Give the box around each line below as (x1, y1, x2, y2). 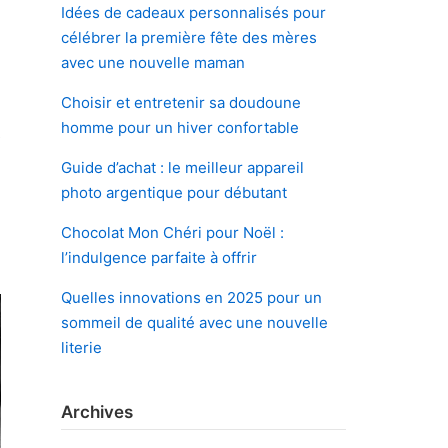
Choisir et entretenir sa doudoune (61, 92, 301, 112)
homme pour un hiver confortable (61, 117, 299, 137)
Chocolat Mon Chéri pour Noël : (61, 222, 284, 242)
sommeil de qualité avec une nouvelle (61, 312, 328, 332)
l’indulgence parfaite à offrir (61, 247, 257, 267)
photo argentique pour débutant (61, 182, 287, 202)
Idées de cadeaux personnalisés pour (61, 2, 326, 22)
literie (61, 337, 102, 357)
